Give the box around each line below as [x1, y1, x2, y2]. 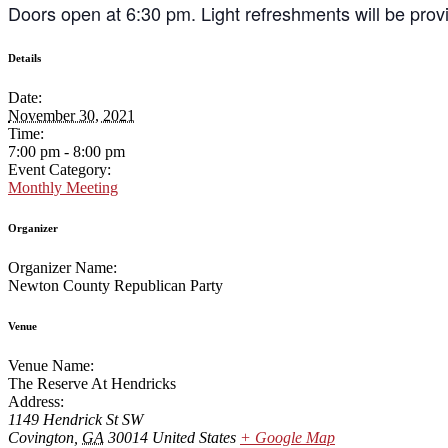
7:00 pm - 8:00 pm [8, 143, 125, 161]
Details [8, 52, 41, 65]
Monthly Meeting [8, 179, 118, 197]
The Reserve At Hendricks [8, 375, 176, 393]
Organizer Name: [8, 259, 117, 277]
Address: [8, 393, 64, 411]
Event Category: [8, 161, 111, 179]
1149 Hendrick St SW [8, 411, 143, 429]
